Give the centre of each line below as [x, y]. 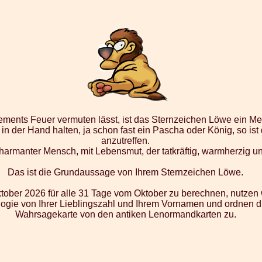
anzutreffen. [126, 140]
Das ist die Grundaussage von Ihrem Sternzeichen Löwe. [126, 172]
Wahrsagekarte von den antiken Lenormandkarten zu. [125, 214]
